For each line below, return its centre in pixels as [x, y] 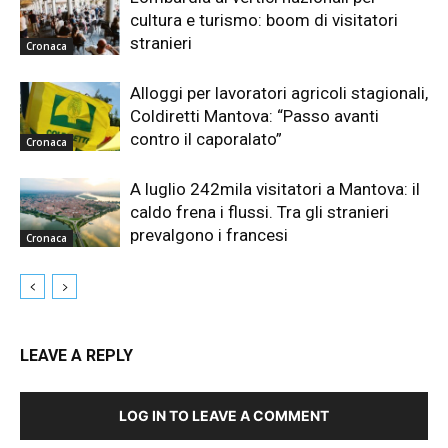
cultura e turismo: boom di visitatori [264, 20]
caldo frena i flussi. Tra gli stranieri [259, 212]
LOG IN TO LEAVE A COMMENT [224, 415]
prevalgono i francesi [209, 235]
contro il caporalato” [206, 139]
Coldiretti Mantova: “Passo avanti [254, 116]
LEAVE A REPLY [76, 355]
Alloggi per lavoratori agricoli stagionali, [279, 93]
